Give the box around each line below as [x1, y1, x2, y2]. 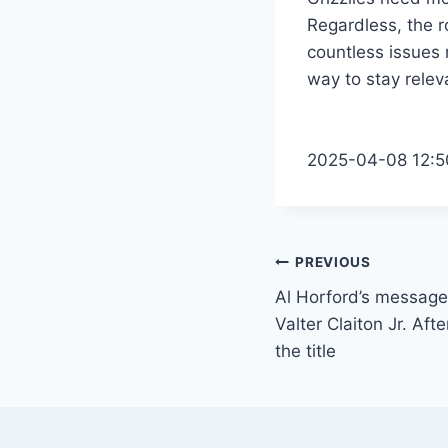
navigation [274, 293, 417, 328]
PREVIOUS [295, 254, 371, 271]
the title [275, 340, 336, 361]
